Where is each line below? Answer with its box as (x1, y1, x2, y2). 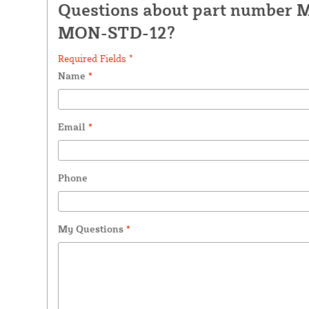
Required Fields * (57, 52, 133, 64)
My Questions (57, 222, 126, 235)
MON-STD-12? (57, 21, 175, 43)
